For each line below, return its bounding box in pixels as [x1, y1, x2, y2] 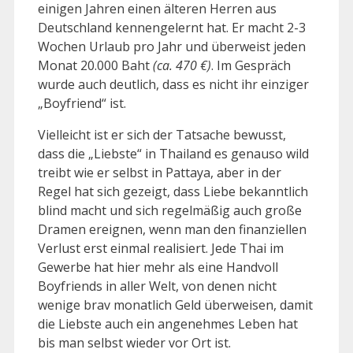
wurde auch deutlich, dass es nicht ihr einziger [38, 76, 309, 94]
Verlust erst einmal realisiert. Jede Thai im [38, 240, 284, 258]
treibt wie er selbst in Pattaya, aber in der [38, 164, 281, 182]
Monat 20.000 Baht [38, 57, 153, 75]
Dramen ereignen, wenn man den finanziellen [38, 221, 307, 239]
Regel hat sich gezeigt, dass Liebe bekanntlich [38, 183, 308, 201]
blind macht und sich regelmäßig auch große [38, 202, 302, 220]
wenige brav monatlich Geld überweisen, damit [38, 296, 313, 314]
